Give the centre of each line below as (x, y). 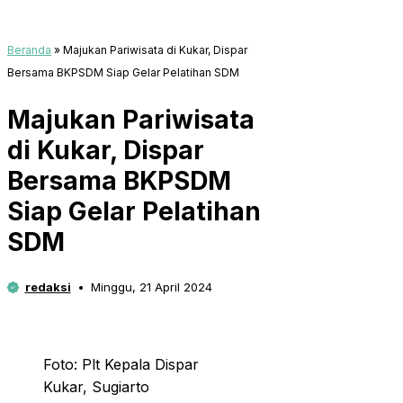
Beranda (29, 50)
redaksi (48, 287)
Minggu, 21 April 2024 (152, 287)
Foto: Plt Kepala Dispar (121, 365)
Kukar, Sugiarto (96, 387)
